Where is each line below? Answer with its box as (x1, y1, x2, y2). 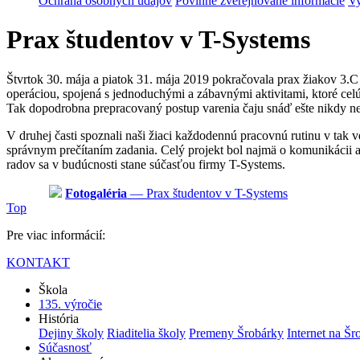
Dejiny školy (39, 325, 104, 340)
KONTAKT (6, 255, 70, 269)
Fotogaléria (65, 186, 128, 200)
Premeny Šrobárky (189, 325, 284, 340)
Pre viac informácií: (6, 227, 105, 242)
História (39, 311, 79, 325)
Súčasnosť (39, 340, 92, 354)
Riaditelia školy (107, 325, 186, 340)
